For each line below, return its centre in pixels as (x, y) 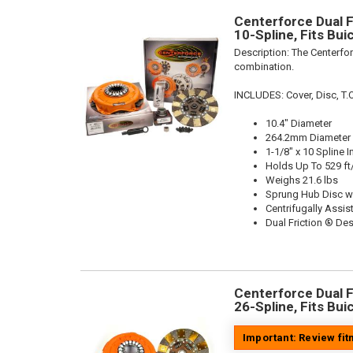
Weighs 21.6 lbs (302, 180)
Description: (263, 52)
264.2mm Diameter (308, 137)
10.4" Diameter (299, 123)
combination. (264, 67)
